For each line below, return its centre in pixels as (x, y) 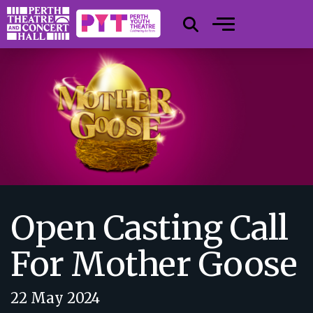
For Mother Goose (154, 264)
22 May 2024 (55, 298)
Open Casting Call (150, 228)
